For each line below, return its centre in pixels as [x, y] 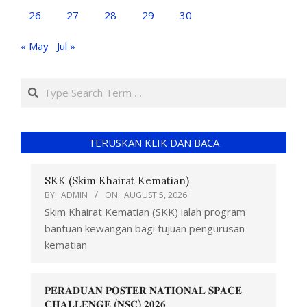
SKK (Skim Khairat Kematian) [117, 181]
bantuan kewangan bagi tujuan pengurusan [145, 229]
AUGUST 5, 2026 [156, 195]
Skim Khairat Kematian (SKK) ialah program [145, 212]
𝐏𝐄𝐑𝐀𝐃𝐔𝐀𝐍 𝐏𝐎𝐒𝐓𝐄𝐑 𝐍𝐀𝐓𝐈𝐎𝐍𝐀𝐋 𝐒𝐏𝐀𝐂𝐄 [143, 291]
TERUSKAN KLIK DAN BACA [153, 143]
